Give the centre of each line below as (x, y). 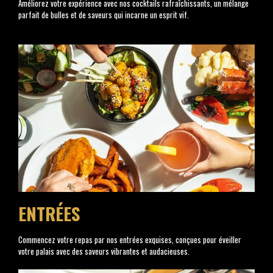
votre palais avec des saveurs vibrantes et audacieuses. (104, 251)
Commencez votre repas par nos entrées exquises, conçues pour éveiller (130, 240)
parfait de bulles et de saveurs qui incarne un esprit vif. (104, 15)
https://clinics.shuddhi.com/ (62, 27)
